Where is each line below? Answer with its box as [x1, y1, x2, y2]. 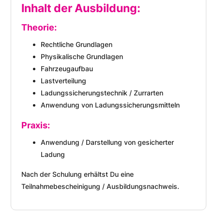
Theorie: [21, 22, 57, 32]
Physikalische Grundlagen [40, 52, 123, 61]
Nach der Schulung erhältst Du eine [21, 170, 134, 178]
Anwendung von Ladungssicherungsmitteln [40, 100, 180, 109]
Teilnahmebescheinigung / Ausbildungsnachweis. [21, 182, 179, 190]
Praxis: [21, 120, 50, 130]
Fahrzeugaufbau [40, 64, 93, 73]
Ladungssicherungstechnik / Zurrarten [40, 88, 163, 97]
